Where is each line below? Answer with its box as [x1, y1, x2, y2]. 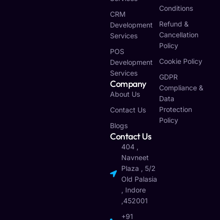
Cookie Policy [159, 57, 202, 66]
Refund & [159, 20, 189, 28]
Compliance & [159, 83, 203, 92]
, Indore [121, 186, 146, 194]
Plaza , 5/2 [121, 164, 156, 173]
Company [110, 78, 146, 90]
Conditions [159, 4, 193, 13]
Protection [159, 105, 192, 114]
